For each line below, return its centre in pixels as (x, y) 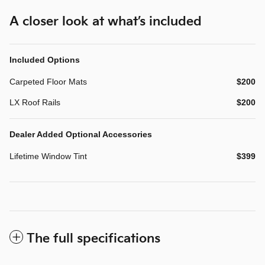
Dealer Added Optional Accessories (81, 134)
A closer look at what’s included (106, 21)
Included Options (45, 59)
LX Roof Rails (35, 102)
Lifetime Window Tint (48, 156)
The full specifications (93, 238)
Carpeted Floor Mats (48, 81)
